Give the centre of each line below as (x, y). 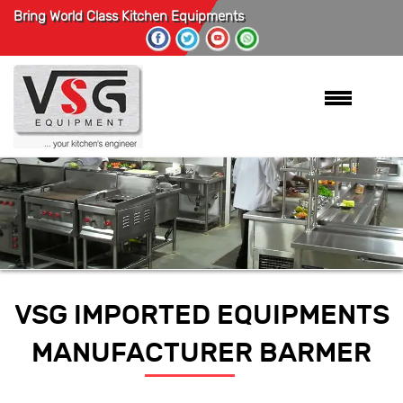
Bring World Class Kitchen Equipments (129, 17)
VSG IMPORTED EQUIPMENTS (201, 315)
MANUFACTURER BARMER (201, 353)
